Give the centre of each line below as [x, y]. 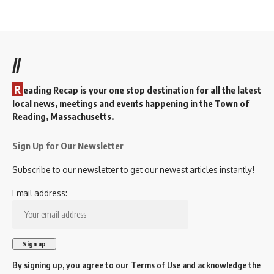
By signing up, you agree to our [72, 265]
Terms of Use [156, 265]
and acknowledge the [220, 265]
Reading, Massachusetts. [63, 117]
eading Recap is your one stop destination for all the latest [142, 90]
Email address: [40, 193]
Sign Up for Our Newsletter [68, 146]
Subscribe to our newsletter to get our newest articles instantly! [133, 170]
